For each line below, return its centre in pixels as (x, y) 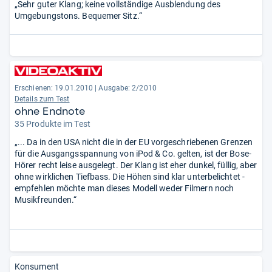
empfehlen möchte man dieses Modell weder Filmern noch (124, 188)
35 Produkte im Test (53, 124)
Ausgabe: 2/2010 (127, 88)
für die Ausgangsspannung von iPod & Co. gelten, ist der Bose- (133, 154)
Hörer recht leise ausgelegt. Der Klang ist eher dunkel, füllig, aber (136, 165)
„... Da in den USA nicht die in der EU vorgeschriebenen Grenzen (134, 142)
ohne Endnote (50, 111)
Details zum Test (42, 99)
